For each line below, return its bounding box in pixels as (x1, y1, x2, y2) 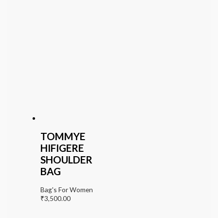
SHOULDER (40, 154, 92, 166)
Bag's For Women (40, 185, 93, 194)
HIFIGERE (40, 142, 84, 154)
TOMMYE (40, 130, 85, 143)
